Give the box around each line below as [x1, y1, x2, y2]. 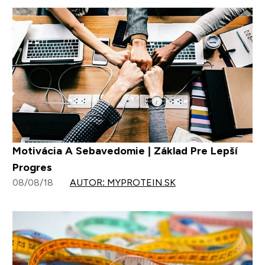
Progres [12, 161, 52, 174]
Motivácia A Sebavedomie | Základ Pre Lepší [12, 145, 238, 157]
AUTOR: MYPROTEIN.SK [69, 177, 176, 188]
